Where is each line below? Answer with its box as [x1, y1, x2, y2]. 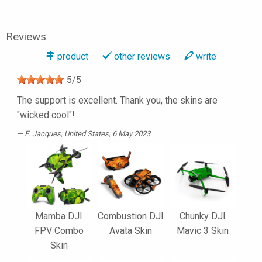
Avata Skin [109, 225, 152, 237]
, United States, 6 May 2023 [61, 129, 150, 139]
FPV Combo [34, 225, 84, 237]
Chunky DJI [180, 211, 226, 222]
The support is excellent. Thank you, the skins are [17, 95, 218, 106]
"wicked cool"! [17, 109, 75, 121]
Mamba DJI [35, 211, 82, 222]
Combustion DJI [98, 211, 164, 222]
